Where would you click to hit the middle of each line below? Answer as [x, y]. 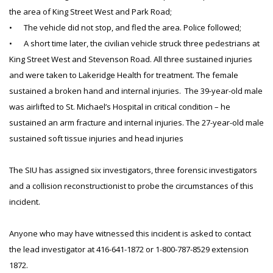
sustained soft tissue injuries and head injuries [97, 138]
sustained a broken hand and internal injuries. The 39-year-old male [136, 91]
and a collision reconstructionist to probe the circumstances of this [131, 186]
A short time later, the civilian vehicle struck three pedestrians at [142, 43]
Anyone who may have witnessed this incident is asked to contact [130, 233]
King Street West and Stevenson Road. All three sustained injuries [131, 59]
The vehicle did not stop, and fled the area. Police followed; [133, 27]
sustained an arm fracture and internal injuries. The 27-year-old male [136, 122]
